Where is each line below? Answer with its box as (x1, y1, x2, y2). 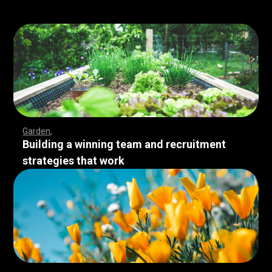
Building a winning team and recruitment (22, 138, 226, 151)
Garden (22, 126, 51, 137)
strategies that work (22, 154, 125, 168)
